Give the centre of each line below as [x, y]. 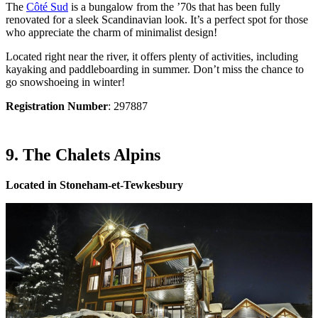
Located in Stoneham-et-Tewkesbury [94, 185]
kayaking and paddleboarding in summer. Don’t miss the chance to [155, 69]
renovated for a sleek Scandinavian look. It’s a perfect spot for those [157, 19]
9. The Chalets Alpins [83, 154]
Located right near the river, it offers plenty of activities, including [152, 56]
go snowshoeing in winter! [65, 82]
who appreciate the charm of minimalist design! [111, 32]
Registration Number [57, 106]
